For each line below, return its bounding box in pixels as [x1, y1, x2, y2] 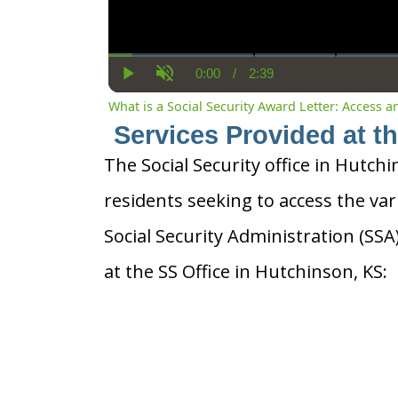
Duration [260, 72, 314, 88]
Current [207, 72, 251, 88]
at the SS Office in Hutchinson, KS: [104, 259, 387, 283]
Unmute [164, 79, 211, 97]
